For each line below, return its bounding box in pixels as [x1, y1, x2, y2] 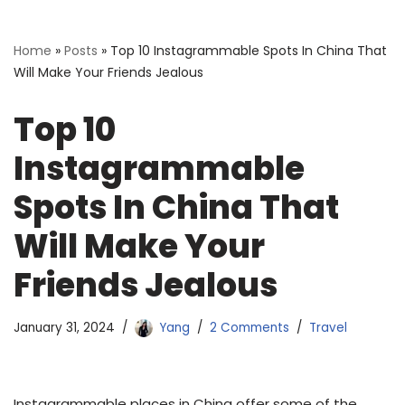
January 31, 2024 [14, 319, 115, 337]
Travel [309, 319, 347, 337]
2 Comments [210, 319, 289, 337]
